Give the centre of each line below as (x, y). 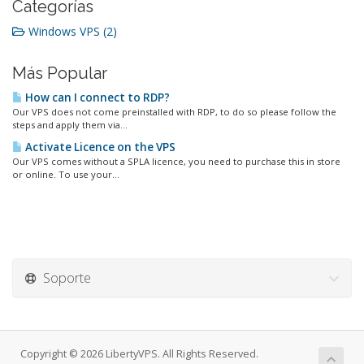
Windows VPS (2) (71, 31)
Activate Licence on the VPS (99, 147)
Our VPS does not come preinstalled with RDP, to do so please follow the (174, 112)
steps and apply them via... (70, 125)
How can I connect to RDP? (96, 97)
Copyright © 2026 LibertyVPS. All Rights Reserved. (139, 354)
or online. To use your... (66, 174)
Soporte (64, 277)
